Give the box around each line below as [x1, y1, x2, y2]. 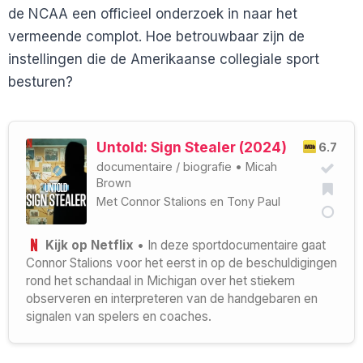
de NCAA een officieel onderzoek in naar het [8, 5, 297, 22]
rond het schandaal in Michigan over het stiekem [26, 272, 295, 288]
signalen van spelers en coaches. [26, 308, 211, 324]
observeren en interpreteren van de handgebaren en [26, 290, 318, 306]
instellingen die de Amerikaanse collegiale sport [8, 50, 319, 67]
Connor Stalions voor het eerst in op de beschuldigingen [26, 254, 337, 271]
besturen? [8, 73, 73, 90]
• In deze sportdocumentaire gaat [133, 237, 326, 253]
